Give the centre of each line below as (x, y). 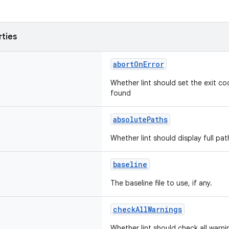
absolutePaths (140, 119)
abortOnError (139, 64)
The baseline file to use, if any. (161, 183)
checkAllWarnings (147, 209)
